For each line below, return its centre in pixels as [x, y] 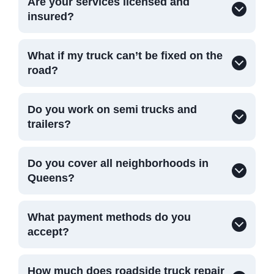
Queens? [51, 178]
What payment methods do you [109, 217]
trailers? [49, 124]
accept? [48, 231]
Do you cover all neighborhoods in [118, 163]
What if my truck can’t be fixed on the [125, 55]
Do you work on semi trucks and [112, 109]
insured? [51, 16]
